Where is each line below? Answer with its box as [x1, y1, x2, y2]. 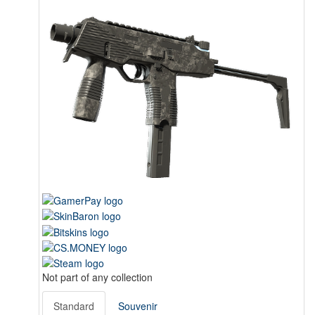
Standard [53, 299, 94, 314]
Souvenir [118, 299, 157, 314]
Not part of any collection [42, 270, 153, 285]
